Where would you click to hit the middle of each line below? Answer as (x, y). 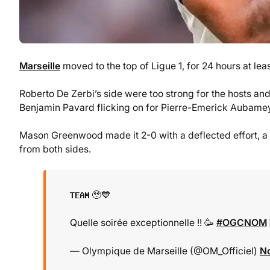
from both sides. (55, 149)
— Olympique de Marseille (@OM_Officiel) (165, 251)
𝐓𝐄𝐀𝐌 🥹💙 (90, 195)
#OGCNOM (242, 223)
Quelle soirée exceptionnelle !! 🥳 (143, 223)
